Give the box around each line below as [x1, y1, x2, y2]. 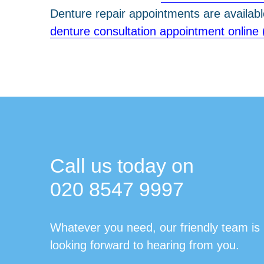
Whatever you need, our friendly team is [49, 220, 260, 234]
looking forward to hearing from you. [49, 237, 239, 252]
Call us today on [49, 154, 199, 177]
